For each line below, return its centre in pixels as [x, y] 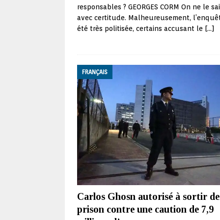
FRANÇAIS [95, 72]
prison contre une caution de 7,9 [145, 209]
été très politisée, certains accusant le [141, 28]
